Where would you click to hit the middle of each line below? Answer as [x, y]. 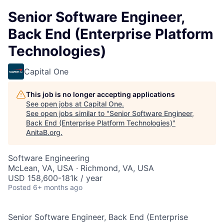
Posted [19, 187]
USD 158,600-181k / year [55, 178]
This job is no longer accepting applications [100, 94]
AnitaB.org [43, 132]
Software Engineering [49, 158]
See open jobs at [55, 104]
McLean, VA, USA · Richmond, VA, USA [81, 168]
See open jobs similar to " [68, 113]
